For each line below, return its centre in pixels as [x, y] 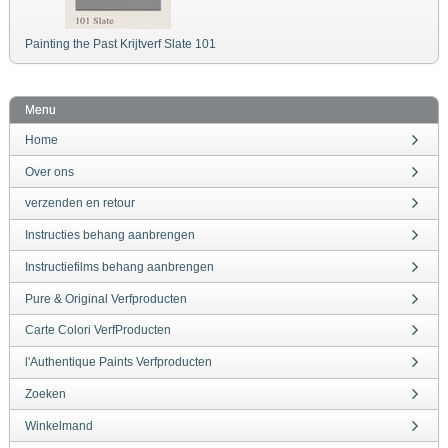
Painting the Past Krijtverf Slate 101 [120, 43]
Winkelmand [59, 425]
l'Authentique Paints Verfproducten [118, 362]
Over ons [49, 171]
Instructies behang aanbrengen [110, 235]
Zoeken [45, 394]
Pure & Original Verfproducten [106, 298]
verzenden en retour [80, 203]
